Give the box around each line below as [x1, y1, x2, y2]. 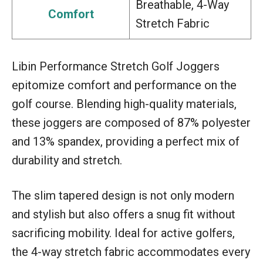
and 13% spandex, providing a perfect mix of [12, 134, 240, 149]
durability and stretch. [12, 153, 122, 167]
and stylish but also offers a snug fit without [12, 207, 235, 221]
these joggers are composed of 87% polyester [12, 115, 251, 130]
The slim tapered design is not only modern [12, 188, 234, 203]
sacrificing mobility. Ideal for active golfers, [12, 225, 235, 240]
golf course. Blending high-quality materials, [12, 96, 237, 111]
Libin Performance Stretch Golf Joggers [12, 59, 220, 73]
